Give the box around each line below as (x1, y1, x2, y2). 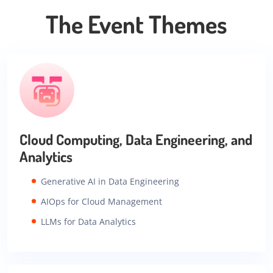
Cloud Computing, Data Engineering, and (19, 130, 252, 149)
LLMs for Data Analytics (41, 215, 136, 227)
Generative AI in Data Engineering (41, 175, 179, 187)
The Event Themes (46, 9, 227, 40)
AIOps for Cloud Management (41, 195, 162, 207)
